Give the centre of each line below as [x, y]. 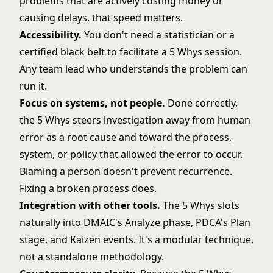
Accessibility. [51, 35]
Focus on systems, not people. [92, 103]
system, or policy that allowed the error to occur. [131, 154]
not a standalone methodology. [92, 257]
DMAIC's [103, 222]
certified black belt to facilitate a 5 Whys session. [131, 52]
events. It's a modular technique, [177, 239]
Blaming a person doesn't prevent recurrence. [126, 171]
